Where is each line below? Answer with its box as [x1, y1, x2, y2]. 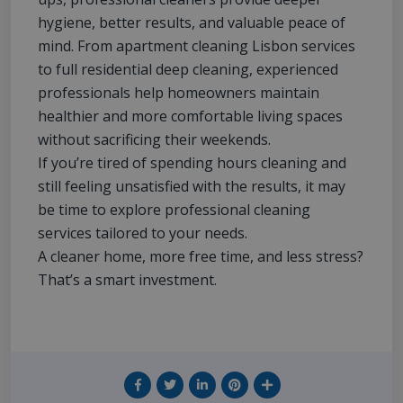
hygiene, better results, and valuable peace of [38, 13, 345, 33]
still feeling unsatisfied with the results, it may [38, 176, 345, 197]
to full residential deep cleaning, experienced [38, 59, 338, 80]
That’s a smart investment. [38, 270, 217, 291]
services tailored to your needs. [38, 223, 247, 244]
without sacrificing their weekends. [38, 130, 271, 150]
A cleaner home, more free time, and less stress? [38, 246, 363, 267]
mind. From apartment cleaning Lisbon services [38, 36, 355, 57]
